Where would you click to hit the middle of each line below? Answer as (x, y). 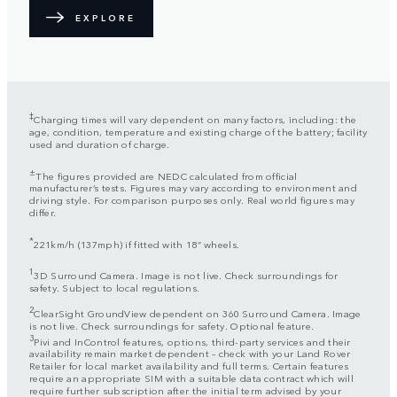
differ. (43, 212)
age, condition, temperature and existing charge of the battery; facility (198, 131)
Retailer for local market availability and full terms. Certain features (189, 366)
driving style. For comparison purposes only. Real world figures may (192, 200)
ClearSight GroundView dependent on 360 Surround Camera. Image (198, 312)
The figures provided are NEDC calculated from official (167, 175)
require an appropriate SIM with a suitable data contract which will (192, 378)
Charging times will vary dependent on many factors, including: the (195, 118)
